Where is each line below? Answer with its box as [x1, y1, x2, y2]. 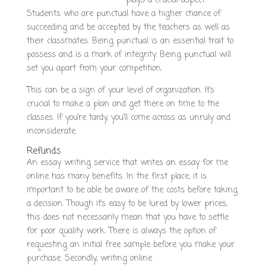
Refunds [26, 144, 61, 159]
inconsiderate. [26, 125, 77, 138]
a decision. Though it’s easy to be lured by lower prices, [26, 198, 227, 210]
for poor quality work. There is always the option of [26, 225, 216, 237]
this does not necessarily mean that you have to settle [26, 211, 229, 224]
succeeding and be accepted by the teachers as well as [26, 21, 230, 34]
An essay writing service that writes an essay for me [26, 157, 228, 169]
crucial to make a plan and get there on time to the [26, 98, 219, 110]
